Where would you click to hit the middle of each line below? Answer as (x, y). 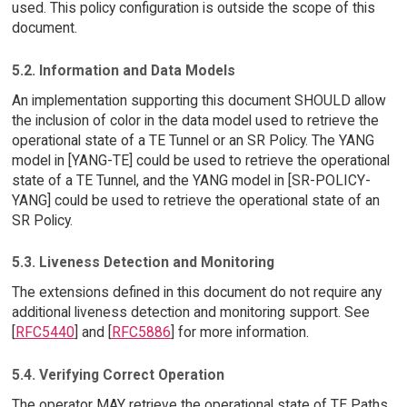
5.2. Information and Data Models (123, 70)
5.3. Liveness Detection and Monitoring (143, 263)
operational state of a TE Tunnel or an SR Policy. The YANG (193, 140)
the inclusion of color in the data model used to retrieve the (195, 120)
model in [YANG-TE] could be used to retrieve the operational (200, 160)
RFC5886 (141, 333)
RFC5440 (45, 333)
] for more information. (239, 333)
